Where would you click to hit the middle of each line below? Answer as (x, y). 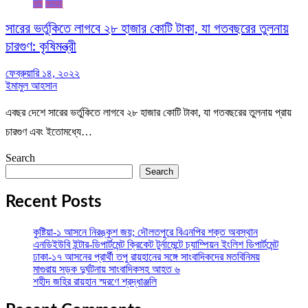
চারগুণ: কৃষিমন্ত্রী (41, 47)
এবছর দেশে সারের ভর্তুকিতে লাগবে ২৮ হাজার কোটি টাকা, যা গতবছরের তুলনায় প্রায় (148, 112)
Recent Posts (54, 202)
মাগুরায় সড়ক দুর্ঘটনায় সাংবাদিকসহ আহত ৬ (107, 269)
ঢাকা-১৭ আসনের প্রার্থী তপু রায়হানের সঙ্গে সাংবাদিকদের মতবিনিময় (146, 256)
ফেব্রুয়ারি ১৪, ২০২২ (43, 73)
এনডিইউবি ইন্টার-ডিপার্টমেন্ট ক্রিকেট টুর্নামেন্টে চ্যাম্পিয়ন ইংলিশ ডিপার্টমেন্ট (156, 244)
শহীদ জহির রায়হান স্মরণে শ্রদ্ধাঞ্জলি (95, 281)
